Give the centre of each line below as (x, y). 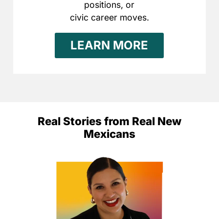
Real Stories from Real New (109, 121)
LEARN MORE (109, 45)
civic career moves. (109, 18)
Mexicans (109, 134)
